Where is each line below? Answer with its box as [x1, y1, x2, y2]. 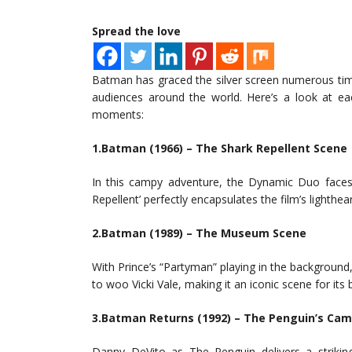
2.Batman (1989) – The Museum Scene [92, 225, 306, 240]
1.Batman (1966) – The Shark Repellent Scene [92, 141, 347, 156]
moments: [92, 107, 144, 122]
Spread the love [92, 24, 181, 38]
